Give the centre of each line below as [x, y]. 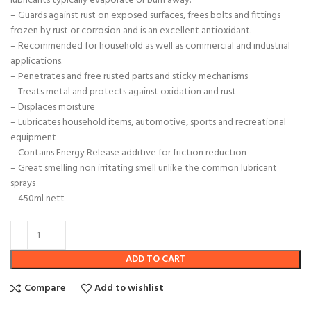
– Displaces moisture [53, 108]
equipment [33, 138]
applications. [36, 62]
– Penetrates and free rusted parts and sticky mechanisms [129, 77]
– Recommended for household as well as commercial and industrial [150, 47]
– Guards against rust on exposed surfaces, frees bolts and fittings [145, 16]
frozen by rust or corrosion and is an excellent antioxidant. [131, 31]
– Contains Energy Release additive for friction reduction [128, 153]
